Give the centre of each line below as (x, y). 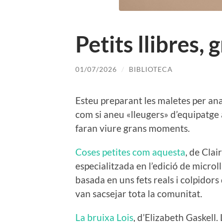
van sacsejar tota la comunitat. (139, 193)
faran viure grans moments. (133, 128)
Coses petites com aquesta (130, 152)
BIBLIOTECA (151, 69)
